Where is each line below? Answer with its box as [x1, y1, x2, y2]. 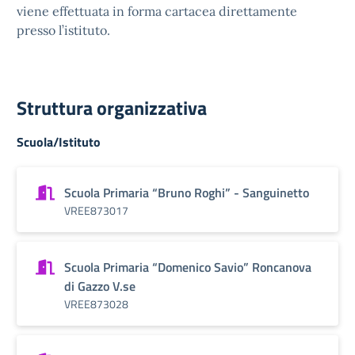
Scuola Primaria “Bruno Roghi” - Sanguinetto [64, 183, 309, 202]
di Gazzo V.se [64, 277, 136, 296]
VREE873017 [64, 202, 128, 219]
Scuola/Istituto [17, 132, 101, 151]
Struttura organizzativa [17, 94, 207, 122]
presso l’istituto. [17, 22, 110, 38]
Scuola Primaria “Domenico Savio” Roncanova [64, 258, 311, 277]
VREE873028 [64, 296, 128, 312]
